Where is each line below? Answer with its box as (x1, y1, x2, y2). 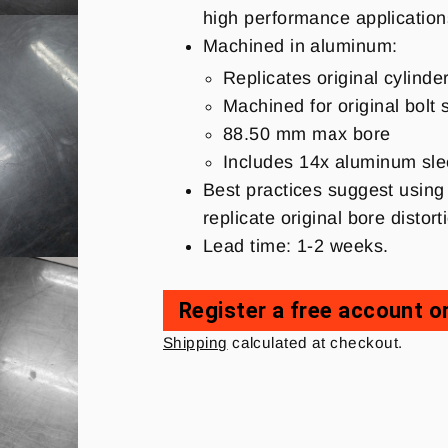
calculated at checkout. (227, 333, 403, 351)
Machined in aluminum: (203, 35, 398, 56)
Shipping (163, 333, 228, 351)
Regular (163, 313, 230, 334)
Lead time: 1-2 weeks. (203, 235, 389, 256)
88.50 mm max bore (223, 123, 391, 144)
